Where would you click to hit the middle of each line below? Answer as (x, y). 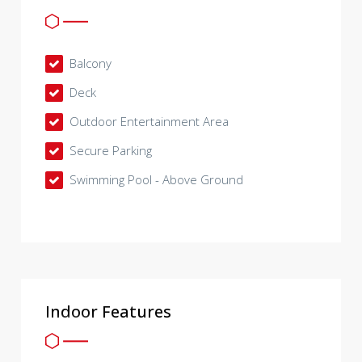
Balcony (89, 63)
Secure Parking (109, 151)
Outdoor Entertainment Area (148, 122)
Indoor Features (109, 312)
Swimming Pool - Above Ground (155, 180)
